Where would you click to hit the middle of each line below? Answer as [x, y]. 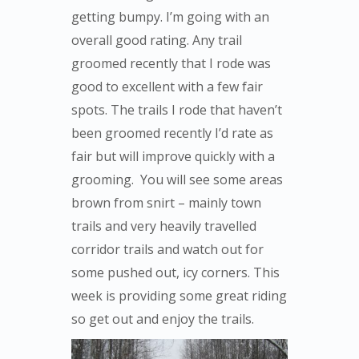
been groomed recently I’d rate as [172, 133]
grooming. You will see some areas [177, 179]
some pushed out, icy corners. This [175, 272]
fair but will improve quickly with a [173, 156]
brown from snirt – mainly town [166, 203]
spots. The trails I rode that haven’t [177, 110]
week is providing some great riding [179, 296]
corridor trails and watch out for [167, 249]
